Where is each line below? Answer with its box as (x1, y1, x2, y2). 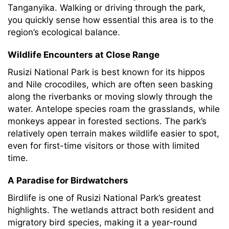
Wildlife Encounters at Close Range (8, 50, 159, 60)
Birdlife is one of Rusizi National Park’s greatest (8, 193, 201, 203)
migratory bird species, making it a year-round (8, 217, 197, 227)
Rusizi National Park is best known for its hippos (8, 67, 205, 77)
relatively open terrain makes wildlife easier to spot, (8, 128, 219, 139)
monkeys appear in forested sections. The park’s (8, 116, 207, 126)
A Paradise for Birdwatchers (8, 175, 128, 186)
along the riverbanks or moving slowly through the (8, 91, 213, 102)
